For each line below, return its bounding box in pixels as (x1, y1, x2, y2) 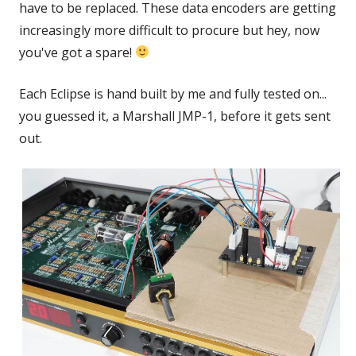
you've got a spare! (19, 43, 135, 61)
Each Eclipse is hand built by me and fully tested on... (19, 84, 327, 103)
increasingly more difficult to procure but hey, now (19, 21, 319, 39)
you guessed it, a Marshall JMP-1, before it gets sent (19, 106, 331, 125)
